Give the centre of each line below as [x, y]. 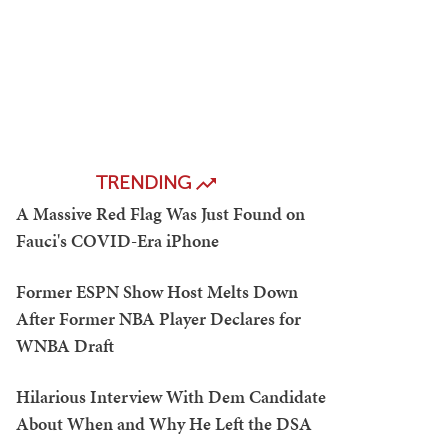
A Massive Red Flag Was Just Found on [160, 213]
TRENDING [146, 182]
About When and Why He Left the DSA [164, 423]
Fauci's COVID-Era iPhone [117, 240]
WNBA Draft [65, 345]
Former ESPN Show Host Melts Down [157, 291]
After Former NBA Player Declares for [158, 318]
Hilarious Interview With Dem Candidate [171, 396]
